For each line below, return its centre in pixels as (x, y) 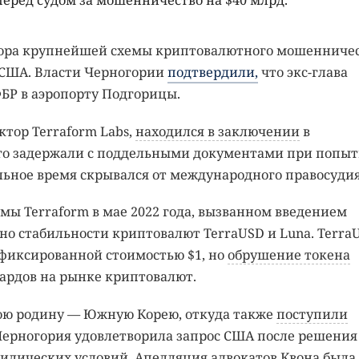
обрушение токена (288, 255)
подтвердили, (212, 73)
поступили (312, 314)
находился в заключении (217, 131)
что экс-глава (303, 73)
